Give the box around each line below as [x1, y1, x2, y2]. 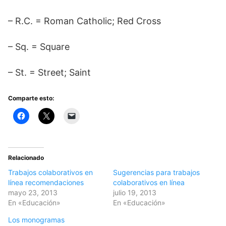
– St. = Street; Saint [8, 67, 91, 78]
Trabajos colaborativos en [8, 168, 93, 177]
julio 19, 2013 [113, 188, 156, 197]
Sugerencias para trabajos [113, 168, 200, 177]
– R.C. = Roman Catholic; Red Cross [8, 16, 161, 26]
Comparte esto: [8, 94, 54, 102]
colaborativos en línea [113, 178, 185, 187]
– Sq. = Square [8, 41, 70, 52]
